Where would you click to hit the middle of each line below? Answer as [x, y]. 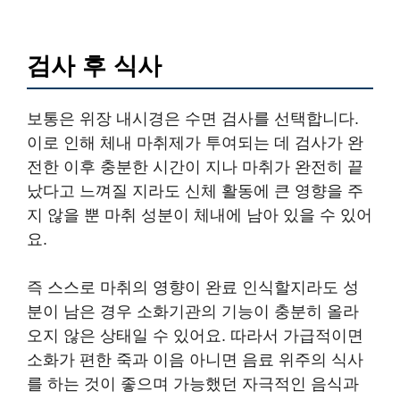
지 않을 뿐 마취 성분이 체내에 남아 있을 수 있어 [200, 216]
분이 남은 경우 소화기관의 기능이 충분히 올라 [193, 312]
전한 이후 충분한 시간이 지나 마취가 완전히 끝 [195, 167]
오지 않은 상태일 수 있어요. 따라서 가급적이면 [195, 336]
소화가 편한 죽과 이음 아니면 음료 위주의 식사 [195, 360]
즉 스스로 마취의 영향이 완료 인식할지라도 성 [193, 288]
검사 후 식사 [94, 67]
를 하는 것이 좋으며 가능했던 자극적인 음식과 [193, 384]
